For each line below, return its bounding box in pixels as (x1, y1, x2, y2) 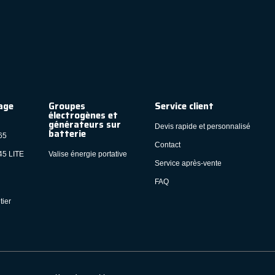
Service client (154, 98, 214, 114)
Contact (154, 140, 182, 149)
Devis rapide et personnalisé (154, 122, 250, 131)
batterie (48, 126, 86, 141)
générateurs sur (48, 117, 121, 132)
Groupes (48, 98, 85, 114)
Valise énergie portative (48, 149, 127, 158)
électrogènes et (48, 107, 118, 123)
